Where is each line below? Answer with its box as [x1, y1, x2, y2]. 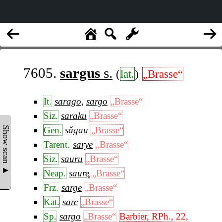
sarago [55, 96, 81, 107]
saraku [61, 111, 87, 121]
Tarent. [44, 139, 70, 150]
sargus [60, 65, 100, 81]
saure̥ [69, 168, 89, 179]
